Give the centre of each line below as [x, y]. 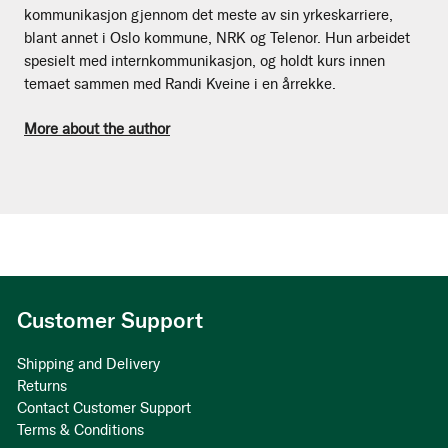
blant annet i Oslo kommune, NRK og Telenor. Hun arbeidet [217, 37]
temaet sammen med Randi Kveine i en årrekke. [180, 83]
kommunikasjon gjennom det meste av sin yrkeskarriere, [208, 14]
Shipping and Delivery [88, 364]
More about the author [97, 129]
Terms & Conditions [80, 430]
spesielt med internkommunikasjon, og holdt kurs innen [204, 60]
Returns [42, 386]
